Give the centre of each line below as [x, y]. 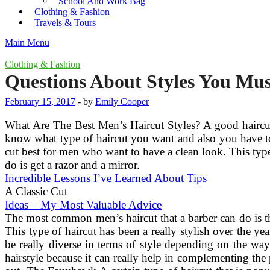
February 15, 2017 [40, 102]
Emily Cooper [122, 102]
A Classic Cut [36, 192]
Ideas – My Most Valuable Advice [83, 205]
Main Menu [27, 42]
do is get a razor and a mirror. [72, 165]
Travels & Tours [65, 22]
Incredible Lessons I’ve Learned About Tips [106, 178]
